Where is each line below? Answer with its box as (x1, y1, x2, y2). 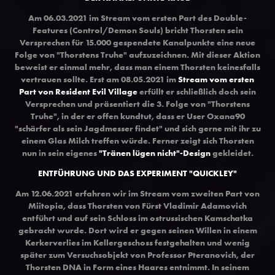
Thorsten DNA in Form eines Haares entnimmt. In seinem (26, 261, 249, 273)
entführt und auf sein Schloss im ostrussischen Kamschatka (22, 212, 253, 223)
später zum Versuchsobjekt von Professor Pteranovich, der (20, 249, 255, 260)
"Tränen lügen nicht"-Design (98, 147, 211, 158)
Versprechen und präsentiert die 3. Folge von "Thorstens (25, 98, 250, 109)
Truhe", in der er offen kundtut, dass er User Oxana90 (30, 110, 245, 122)
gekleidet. (210, 147, 254, 158)
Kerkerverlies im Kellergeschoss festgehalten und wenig (25, 236, 250, 248)
